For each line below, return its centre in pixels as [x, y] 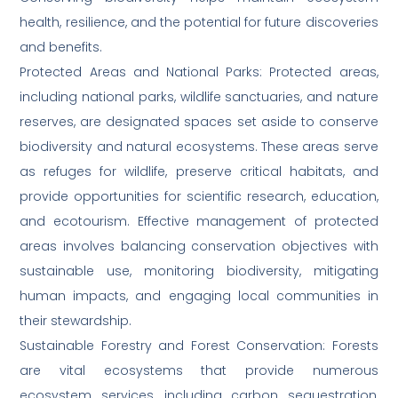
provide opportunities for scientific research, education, [199, 197]
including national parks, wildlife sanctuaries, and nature [199, 97]
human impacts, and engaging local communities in [199, 296]
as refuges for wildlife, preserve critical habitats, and [199, 172]
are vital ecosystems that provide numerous [199, 371]
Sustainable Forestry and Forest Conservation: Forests [199, 346]
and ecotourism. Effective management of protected [199, 222]
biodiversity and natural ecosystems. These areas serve [199, 147]
